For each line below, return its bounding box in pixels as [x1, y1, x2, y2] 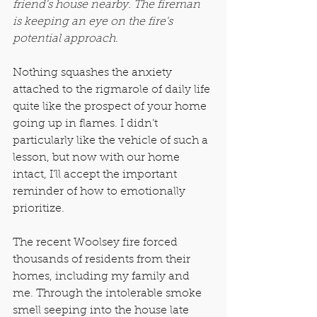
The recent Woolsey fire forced [13, 236, 180, 248]
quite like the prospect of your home [13, 100, 209, 113]
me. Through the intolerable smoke [13, 287, 204, 299]
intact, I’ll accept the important [13, 168, 180, 180]
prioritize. [13, 202, 64, 214]
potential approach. [13, 33, 118, 45]
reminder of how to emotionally [13, 185, 188, 197]
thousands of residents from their [13, 253, 193, 265]
